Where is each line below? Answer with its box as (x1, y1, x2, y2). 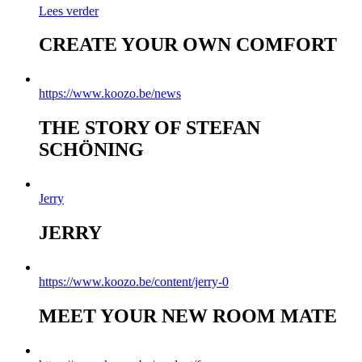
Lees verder (39, 3, 99, 18)
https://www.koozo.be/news (39, 86, 181, 101)
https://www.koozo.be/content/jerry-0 (39, 274, 229, 288)
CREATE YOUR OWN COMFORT (39, 34, 337, 56)
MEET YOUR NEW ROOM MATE (39, 305, 337, 326)
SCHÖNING (39, 139, 144, 161)
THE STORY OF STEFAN (39, 117, 260, 139)
